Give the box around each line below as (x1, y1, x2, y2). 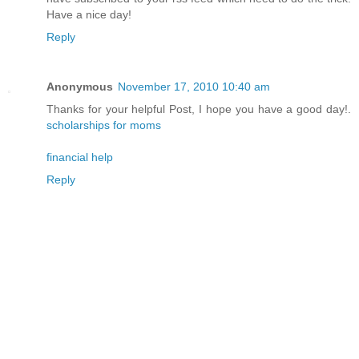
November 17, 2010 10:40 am (118, 79, 270, 93)
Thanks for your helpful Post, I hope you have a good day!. (46, 102, 351, 115)
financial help (46, 150, 113, 163)
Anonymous (46, 79, 113, 93)
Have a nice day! (46, 7, 131, 21)
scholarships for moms (46, 118, 161, 131)
